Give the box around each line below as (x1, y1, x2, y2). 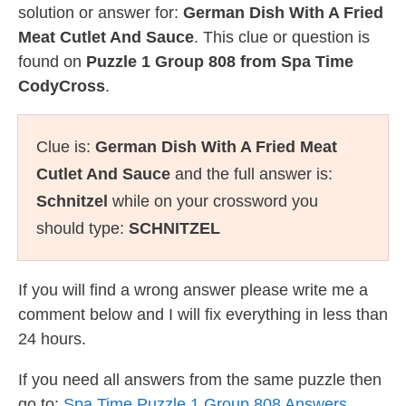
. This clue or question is (194, 28, 370, 46)
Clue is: (36, 138, 95, 156)
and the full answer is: (170, 165, 333, 183)
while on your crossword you (108, 192, 318, 210)
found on (18, 53, 86, 71)
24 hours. (18, 330, 86, 348)
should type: (36, 219, 129, 237)
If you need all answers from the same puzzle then (18, 371, 382, 389)
